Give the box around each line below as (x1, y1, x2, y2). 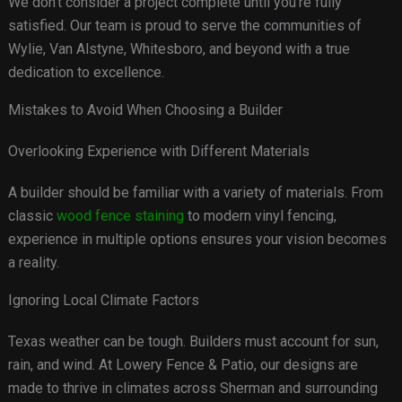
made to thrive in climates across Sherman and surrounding (7, 380, 378, 398)
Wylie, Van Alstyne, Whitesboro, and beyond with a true (7, 40, 350, 58)
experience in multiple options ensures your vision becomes (7, 231, 387, 249)
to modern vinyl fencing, (183, 207, 336, 225)
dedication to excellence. (7, 64, 164, 82)
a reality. (7, 254, 59, 272)
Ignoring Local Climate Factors (7, 292, 199, 310)
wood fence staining (56, 207, 184, 225)
